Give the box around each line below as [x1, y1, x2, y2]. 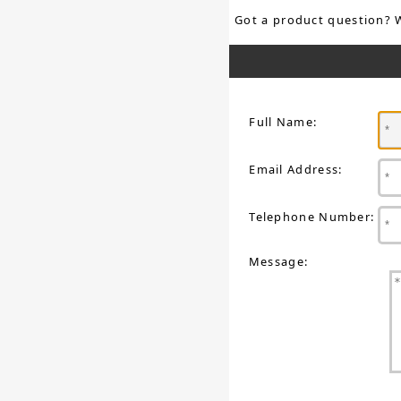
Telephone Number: [249, 208, 375, 225]
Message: [248, 253, 309, 269]
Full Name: [249, 113, 318, 130]
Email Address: [249, 160, 343, 177]
